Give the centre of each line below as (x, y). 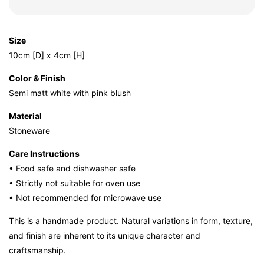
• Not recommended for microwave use (85, 197)
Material (25, 115)
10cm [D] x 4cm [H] (47, 55)
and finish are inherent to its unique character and (105, 235)
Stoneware (29, 130)
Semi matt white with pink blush (70, 93)
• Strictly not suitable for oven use (75, 183)
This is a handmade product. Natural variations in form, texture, (131, 220)
